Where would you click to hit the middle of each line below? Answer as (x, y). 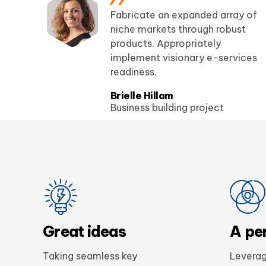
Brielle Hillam (142, 96)
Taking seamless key (90, 256)
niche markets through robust (178, 29)
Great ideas (84, 231)
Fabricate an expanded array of (183, 15)
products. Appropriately (165, 44)
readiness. (133, 72)
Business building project (167, 108)
